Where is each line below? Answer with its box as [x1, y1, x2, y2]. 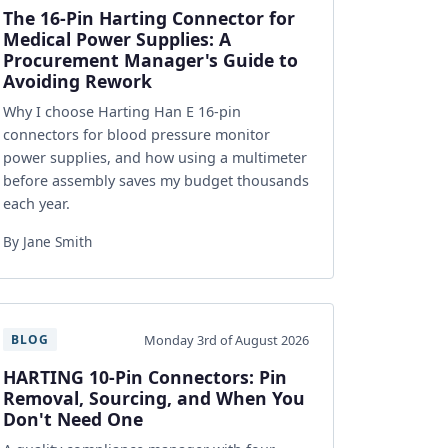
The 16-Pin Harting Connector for [3, 6, 295, 30]
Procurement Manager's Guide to [3, 48, 298, 72]
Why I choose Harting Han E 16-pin [3, 102, 241, 121]
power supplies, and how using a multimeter [3, 148, 307, 167]
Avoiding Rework [3, 69, 152, 93]
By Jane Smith [3, 232, 92, 251]
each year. [3, 194, 70, 213]
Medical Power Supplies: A [3, 27, 231, 51]
